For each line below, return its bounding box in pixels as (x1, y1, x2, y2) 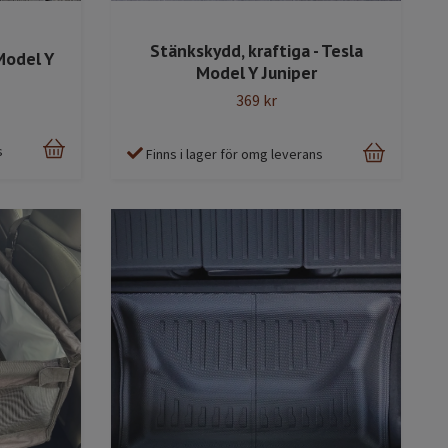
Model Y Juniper (195, 61, 317, 85)
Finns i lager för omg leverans (146, 145, 323, 164)
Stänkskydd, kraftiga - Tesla (149, 39, 363, 63)
